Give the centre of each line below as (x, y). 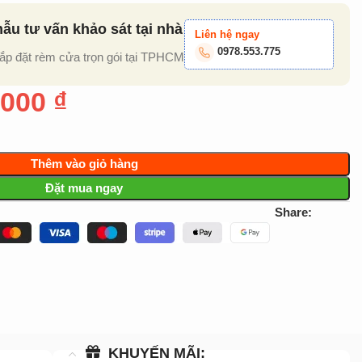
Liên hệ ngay (227, 34)
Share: (293, 212)
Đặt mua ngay (84, 188)
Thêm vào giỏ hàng (84, 164)
